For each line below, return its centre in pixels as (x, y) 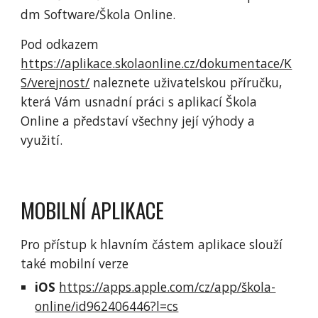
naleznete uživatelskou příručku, (186, 82)
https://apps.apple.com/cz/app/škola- (168, 287)
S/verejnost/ (55, 82)
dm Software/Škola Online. (100, 14)
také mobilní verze (77, 263)
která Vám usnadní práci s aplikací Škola (139, 102)
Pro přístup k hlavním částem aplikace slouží (152, 244)
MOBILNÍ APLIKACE (93, 210)
